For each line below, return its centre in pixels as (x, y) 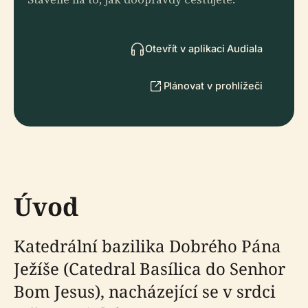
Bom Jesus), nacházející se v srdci (145, 291)
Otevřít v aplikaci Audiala (203, 48)
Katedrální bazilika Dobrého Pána (147, 246)
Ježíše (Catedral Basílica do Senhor (150, 268)
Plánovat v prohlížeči (213, 86)
